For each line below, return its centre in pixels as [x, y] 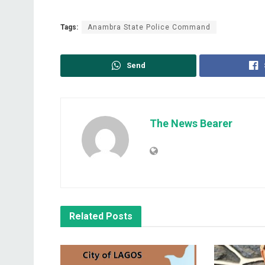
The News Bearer [191, 123]
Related [86, 216]
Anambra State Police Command [149, 27]
